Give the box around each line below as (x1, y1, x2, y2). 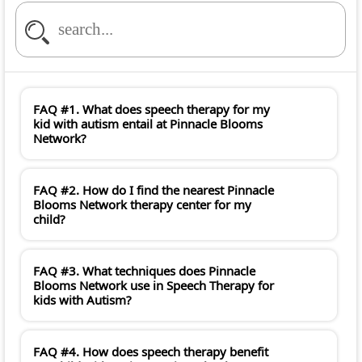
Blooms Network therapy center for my (33, 196, 251, 213)
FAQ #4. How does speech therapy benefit (33, 343, 268, 360)
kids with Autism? (33, 292, 132, 309)
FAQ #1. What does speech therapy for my (33, 101, 270, 118)
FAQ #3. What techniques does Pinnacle (33, 263, 255, 280)
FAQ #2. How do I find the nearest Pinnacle (33, 182, 274, 199)
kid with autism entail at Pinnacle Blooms (33, 116, 263, 133)
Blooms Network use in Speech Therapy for (33, 277, 274, 294)
